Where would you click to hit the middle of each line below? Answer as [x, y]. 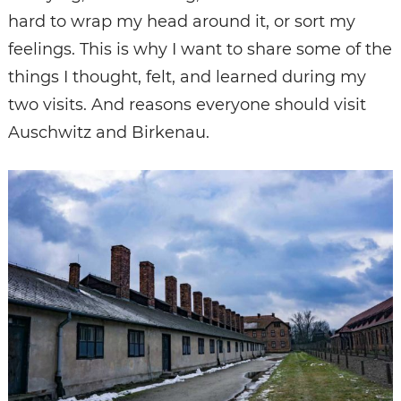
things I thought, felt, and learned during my [187, 77]
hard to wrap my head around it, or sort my [181, 21]
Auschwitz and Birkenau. [108, 132]
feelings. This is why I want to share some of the [200, 49]
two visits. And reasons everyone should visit [187, 104]
